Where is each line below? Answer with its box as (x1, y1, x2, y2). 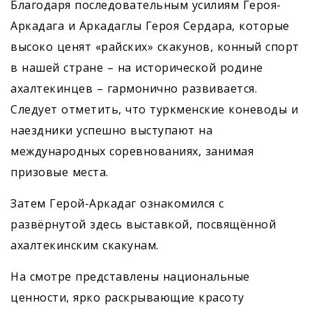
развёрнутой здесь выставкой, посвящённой (10, 217, 276, 233)
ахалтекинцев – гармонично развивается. (10, 81, 257, 97)
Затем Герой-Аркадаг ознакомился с (10, 196, 224, 212)
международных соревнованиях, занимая (10, 143, 253, 159)
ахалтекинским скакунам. (10, 237, 159, 253)
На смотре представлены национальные (10, 269, 250, 285)
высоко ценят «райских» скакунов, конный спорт (10, 39, 299, 55)
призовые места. (10, 164, 109, 180)
